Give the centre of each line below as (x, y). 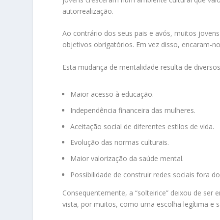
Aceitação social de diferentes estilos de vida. (142, 126)
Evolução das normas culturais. (120, 142)
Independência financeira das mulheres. (133, 110)
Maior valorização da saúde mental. (127, 159)
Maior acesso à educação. (112, 94)
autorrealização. (88, 11)
